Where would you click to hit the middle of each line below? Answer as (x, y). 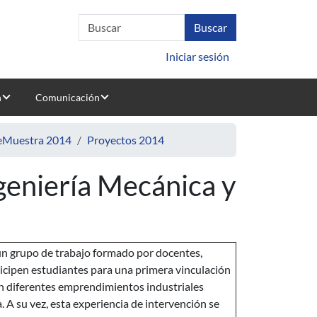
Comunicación (67, 97)
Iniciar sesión (197, 56)
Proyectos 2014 (126, 140)
